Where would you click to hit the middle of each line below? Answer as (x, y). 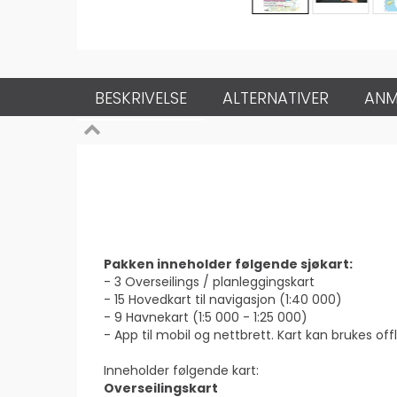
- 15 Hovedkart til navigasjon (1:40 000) (223, 300)
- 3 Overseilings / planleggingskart (209, 282)
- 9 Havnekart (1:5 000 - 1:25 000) (206, 317)
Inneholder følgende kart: (181, 370)
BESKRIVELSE (141, 98)
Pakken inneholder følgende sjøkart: (228, 264)
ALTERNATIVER (276, 98)
